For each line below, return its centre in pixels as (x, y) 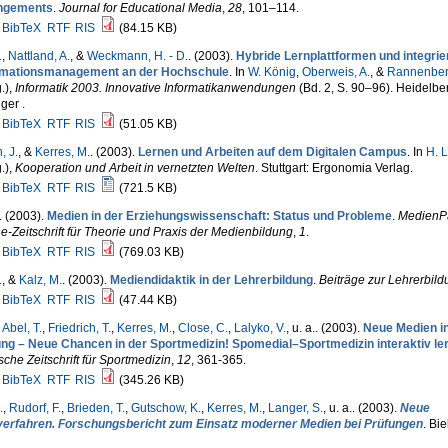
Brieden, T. (95, 408)
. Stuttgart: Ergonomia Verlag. (333, 168)
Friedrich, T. (79, 328)
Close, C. (202, 328)
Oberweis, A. (335, 72)
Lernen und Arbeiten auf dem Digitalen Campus (272, 152)
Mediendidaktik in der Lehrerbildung (211, 280)
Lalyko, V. (259, 328)
